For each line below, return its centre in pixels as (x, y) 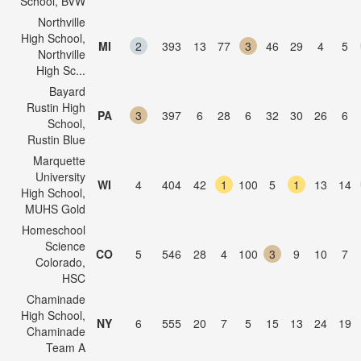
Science (65, 246)
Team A (66, 347)
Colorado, (60, 262)
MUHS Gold (55, 209)
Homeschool (54, 230)
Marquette (59, 160)
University (60, 176)
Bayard (67, 91)
